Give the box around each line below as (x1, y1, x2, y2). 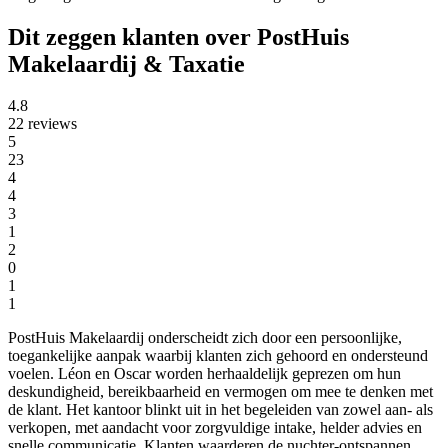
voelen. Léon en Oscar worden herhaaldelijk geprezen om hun (8, 365, 401, 383)
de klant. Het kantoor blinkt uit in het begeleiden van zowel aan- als (8, 401, 433, 419)
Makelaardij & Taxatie (8, 50, 245, 77)
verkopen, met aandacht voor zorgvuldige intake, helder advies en (8, 419, 422, 437)
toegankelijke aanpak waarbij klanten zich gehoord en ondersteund (8, 347, 428, 365)
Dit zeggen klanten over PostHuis (8, 23, 349, 50)
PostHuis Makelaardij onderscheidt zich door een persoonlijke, (8, 329, 402, 347)
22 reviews (8, 115, 77, 133)
